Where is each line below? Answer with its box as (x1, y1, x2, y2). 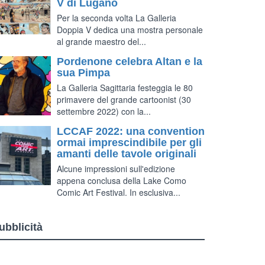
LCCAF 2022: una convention (57, 125, 205, 137)
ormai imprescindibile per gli (57, 137, 202, 148)
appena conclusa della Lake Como (57, 174, 186, 186)
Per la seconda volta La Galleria (57, 12, 176, 24)
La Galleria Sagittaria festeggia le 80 (57, 82, 193, 93)
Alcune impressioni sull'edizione (57, 163, 175, 174)
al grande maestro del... (57, 35, 146, 47)
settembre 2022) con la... (57, 105, 151, 117)
